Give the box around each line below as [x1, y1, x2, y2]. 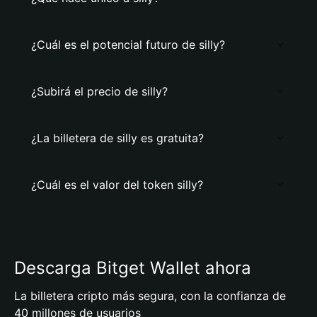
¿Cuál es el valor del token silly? [31, 178, 203, 192]
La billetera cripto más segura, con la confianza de [14, 289, 286, 303]
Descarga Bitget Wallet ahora [14, 258, 251, 278]
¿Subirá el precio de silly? [31, 84, 168, 98]
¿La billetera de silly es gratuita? [31, 131, 204, 145]
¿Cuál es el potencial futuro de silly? [31, 38, 225, 52]
